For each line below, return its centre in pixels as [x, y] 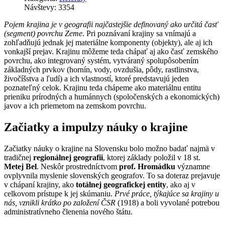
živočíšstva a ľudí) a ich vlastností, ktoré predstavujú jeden [96, 78]
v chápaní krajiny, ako [40, 184]
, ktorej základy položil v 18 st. [152, 157]
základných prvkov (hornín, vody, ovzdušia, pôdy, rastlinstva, [101, 69]
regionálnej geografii [68, 157]
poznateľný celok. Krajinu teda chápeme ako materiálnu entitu [102, 87]
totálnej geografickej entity [121, 184]
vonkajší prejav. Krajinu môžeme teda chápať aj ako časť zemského [111, 51]
